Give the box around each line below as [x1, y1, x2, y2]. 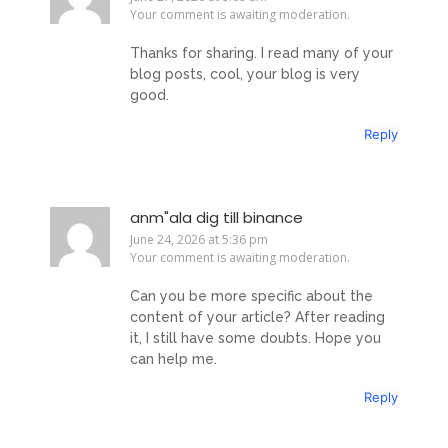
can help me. [130, 351, 217, 368]
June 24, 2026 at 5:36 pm [130, 230, 268, 248]
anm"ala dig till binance [130, 206, 303, 228]
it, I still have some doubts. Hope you [130, 330, 381, 347]
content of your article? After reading [130, 309, 385, 326]
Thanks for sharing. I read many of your [130, 45, 393, 62]
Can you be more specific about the [130, 288, 373, 305]
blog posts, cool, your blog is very [130, 66, 360, 83]
